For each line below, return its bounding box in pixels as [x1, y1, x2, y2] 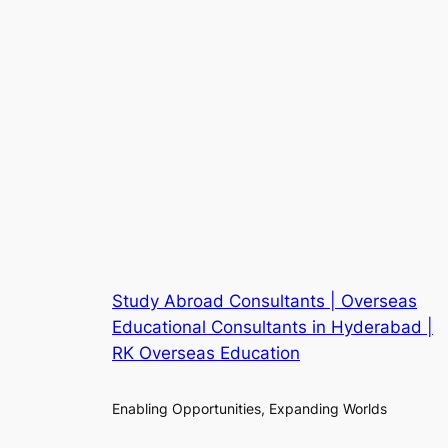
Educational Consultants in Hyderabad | [112, 317, 433, 338]
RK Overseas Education [112, 343, 300, 364]
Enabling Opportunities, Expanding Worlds [112, 399, 387, 417]
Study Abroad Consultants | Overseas [112, 291, 417, 312]
